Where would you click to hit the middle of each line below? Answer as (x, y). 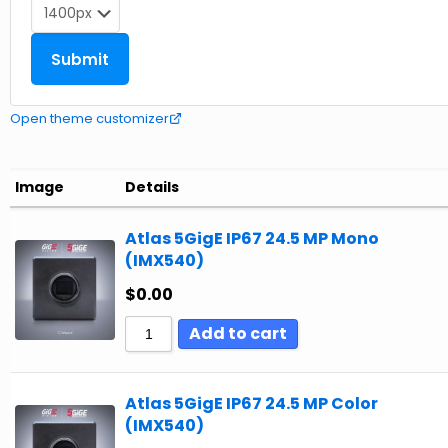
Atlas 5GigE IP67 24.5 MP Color (251, 404)
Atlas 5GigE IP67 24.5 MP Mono (252, 239)
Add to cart (238, 334)
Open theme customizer (89, 119)
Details (152, 186)
